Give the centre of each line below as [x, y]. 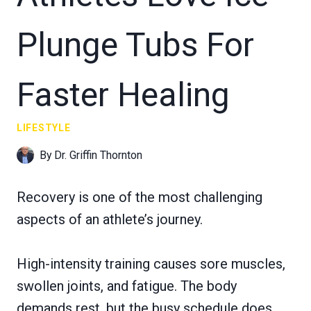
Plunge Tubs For [135, 44]
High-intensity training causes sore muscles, [151, 263]
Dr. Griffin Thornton [99, 155]
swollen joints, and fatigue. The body [127, 286]
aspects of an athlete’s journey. [110, 219]
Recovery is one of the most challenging [140, 197]
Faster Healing [123, 94]
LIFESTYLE [44, 127]
